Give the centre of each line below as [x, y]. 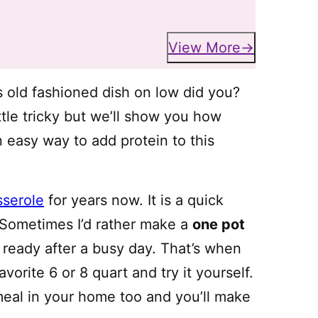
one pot [219, 224]
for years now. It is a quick [134, 200]
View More [204, 47]
